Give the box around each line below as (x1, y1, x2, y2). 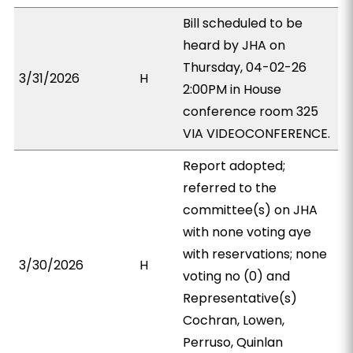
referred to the (183, 179, 277, 197)
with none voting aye (183, 223, 312, 241)
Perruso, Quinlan (183, 333, 284, 351)
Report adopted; (183, 157, 286, 175)
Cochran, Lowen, (183, 311, 285, 329)
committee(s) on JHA (183, 201, 318, 219)
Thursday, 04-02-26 (183, 58, 307, 76)
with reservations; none (183, 245, 328, 263)
